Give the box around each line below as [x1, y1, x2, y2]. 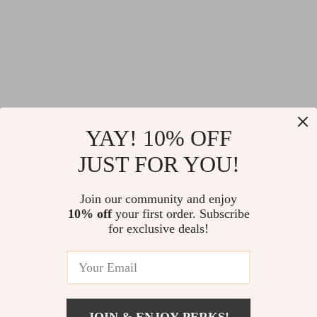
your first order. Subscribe [111, 207, 250, 221]
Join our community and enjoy [80, 192, 237, 206]
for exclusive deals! [108, 221, 209, 236]
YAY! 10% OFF [85, 125, 232, 151]
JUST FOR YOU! [77, 151, 240, 177]
